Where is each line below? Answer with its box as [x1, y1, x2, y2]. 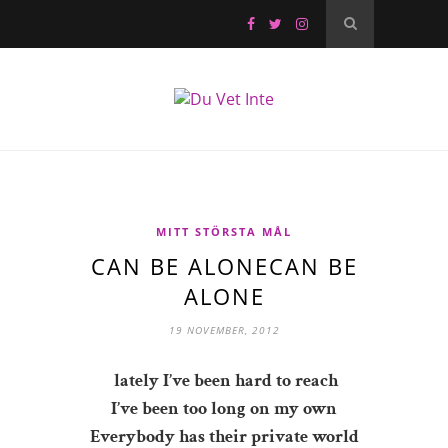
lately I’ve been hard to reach [110, 369, 338, 392]
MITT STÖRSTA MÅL [156, 224, 292, 239]
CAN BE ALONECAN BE [90, 251, 358, 281]
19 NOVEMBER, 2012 [168, 323, 280, 337]
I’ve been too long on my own [111, 397, 337, 420]
